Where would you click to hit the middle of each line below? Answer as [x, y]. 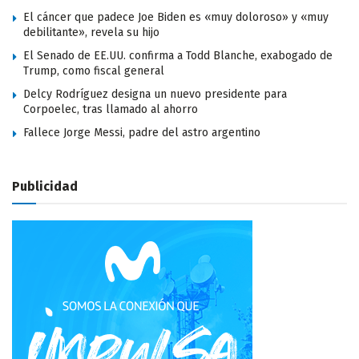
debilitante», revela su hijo [91, 32]
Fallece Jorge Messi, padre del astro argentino [142, 132]
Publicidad [45, 186]
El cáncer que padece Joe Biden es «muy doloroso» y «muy [176, 17]
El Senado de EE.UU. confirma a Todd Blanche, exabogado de [178, 55]
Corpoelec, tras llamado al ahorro [111, 109]
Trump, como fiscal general [94, 71]
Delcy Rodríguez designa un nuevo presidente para [155, 94]
